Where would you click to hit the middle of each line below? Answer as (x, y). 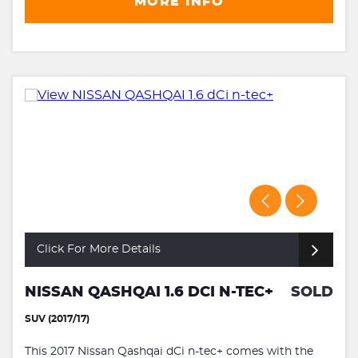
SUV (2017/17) (57, 319)
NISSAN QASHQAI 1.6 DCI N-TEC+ (149, 293)
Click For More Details (99, 250)
